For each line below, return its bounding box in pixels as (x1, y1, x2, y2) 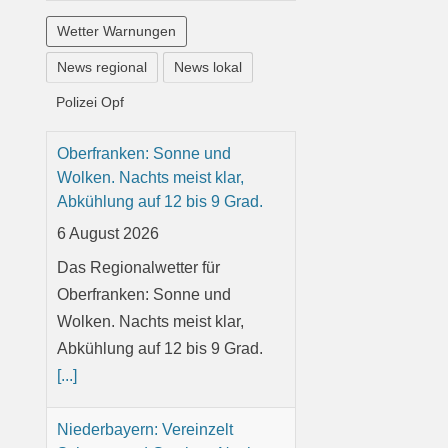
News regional (57, 58, 148, 75)
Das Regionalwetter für (57, 258, 221, 276)
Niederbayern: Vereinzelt (57, 420, 234, 438)
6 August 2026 (57, 224, 160, 242)
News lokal (174, 58, 243, 75)
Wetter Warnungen (57, 22, 177, 39)
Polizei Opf (56, 93, 125, 110)
